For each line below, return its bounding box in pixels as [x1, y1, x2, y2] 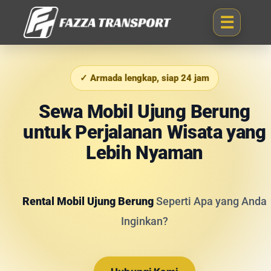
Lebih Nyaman [86, 142, 203, 164]
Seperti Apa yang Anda [156, 195, 267, 207]
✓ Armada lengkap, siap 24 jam [80, 73, 209, 83]
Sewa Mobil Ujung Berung [39, 100, 250, 123]
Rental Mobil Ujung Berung [22, 195, 156, 207]
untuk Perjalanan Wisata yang [23, 121, 266, 143]
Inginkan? [121, 215, 168, 227]
